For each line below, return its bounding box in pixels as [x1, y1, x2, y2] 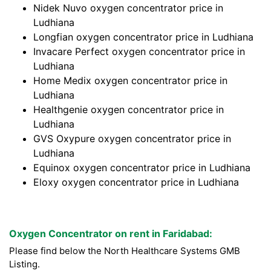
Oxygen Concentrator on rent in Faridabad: [9, 227, 212, 240]
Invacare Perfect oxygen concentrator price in [33, 45, 245, 58]
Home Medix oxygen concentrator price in [33, 74, 227, 87]
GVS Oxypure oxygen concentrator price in [33, 132, 231, 145]
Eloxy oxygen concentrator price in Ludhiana [33, 176, 239, 189]
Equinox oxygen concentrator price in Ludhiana [33, 162, 250, 174]
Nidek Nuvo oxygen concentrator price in [33, 2, 223, 15]
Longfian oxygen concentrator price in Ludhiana [33, 31, 253, 44]
